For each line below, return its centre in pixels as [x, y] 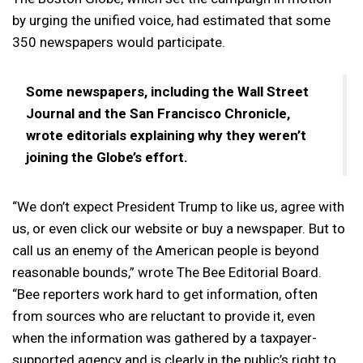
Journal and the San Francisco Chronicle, [158, 113]
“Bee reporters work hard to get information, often [165, 294]
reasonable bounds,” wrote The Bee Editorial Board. [167, 272]
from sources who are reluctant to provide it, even [164, 316]
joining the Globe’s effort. [107, 157]
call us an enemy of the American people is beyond [166, 250]
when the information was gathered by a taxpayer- [164, 338]
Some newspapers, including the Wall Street [167, 92]
